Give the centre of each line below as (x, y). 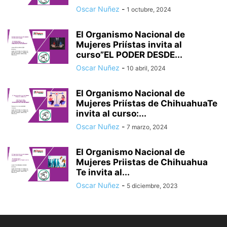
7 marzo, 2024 (147, 127)
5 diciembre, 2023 (152, 186)
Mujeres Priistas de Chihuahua (142, 162)
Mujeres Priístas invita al (129, 45)
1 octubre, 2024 (149, 10)
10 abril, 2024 (146, 68)
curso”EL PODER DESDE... (129, 55)
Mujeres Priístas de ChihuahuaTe (147, 104)
